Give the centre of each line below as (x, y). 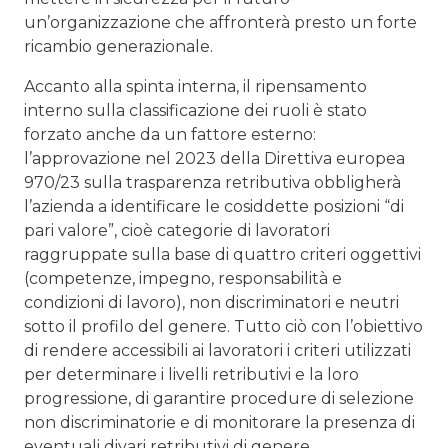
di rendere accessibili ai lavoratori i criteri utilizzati (217, 351)
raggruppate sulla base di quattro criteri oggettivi (222, 255)
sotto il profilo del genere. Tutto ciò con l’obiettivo (223, 327)
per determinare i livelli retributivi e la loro (191, 375)
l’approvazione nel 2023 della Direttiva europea (214, 159)
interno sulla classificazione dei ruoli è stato (195, 111)
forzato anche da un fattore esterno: (170, 135)
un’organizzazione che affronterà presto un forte (220, 23)
